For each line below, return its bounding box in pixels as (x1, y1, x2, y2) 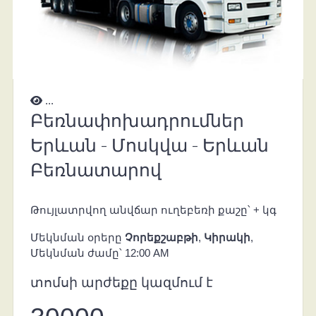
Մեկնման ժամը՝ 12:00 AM (30, 246, 169, 259)
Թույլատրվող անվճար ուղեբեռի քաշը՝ (30, 203, 253, 216)
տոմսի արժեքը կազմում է (30, 272, 213, 291)
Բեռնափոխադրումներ (30, 108, 244, 132)
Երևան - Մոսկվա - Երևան (30, 133, 269, 157)
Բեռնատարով (30, 157, 162, 181)
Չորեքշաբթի (124, 231, 198, 243)
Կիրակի (203, 231, 250, 243)
